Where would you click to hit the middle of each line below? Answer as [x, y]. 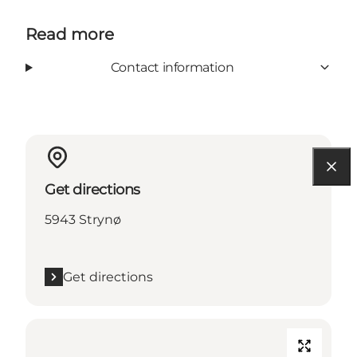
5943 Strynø [83, 219]
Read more [70, 34]
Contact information [172, 67]
